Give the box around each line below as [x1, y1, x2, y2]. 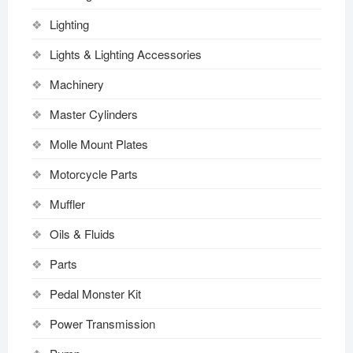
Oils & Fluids [49, 225, 115, 242]
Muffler [49, 195, 85, 212]
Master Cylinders [49, 105, 138, 122]
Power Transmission [49, 314, 155, 332]
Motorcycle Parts [49, 165, 138, 182]
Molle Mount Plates [49, 135, 148, 152]
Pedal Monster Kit [49, 284, 141, 302]
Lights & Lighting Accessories [49, 45, 202, 62]
